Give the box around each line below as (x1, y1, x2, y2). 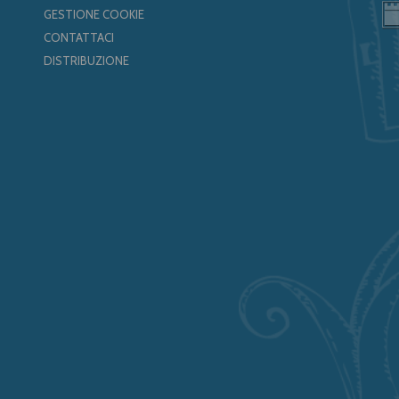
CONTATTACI (44, 30, 114, 45)
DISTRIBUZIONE (44, 53, 129, 69)
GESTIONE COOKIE (44, 7, 144, 22)
